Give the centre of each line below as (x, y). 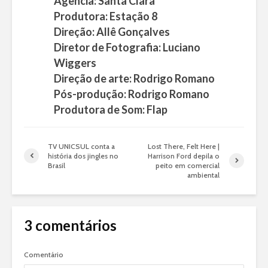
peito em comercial (188, 165)
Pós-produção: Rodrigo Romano (132, 94)
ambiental (204, 175)
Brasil (57, 165)
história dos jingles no (83, 156)
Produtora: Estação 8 (106, 16)
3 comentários (70, 225)
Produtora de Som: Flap (111, 109)
